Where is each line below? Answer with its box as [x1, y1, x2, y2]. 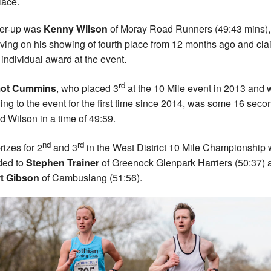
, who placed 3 [56, 80, 119, 95]
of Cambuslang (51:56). [42, 171, 142, 185]
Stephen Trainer [24, 155, 99, 170]
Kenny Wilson [44, 21, 108, 36]
